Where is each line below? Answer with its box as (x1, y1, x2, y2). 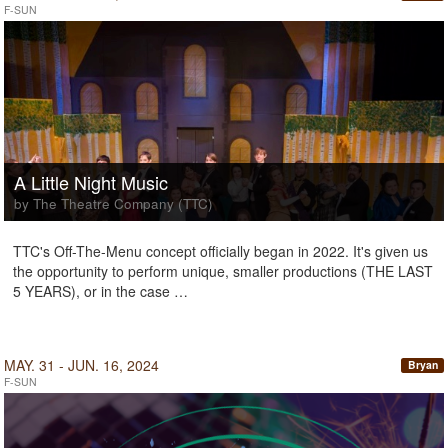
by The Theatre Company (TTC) (14, 194, 213, 213)
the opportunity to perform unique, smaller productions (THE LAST (13, 261, 433, 281)
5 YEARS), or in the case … (13, 281, 188, 301)
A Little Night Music (14, 169, 168, 195)
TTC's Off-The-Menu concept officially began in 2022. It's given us (13, 241, 428, 261)
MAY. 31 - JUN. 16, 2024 (4, 355, 159, 375)
